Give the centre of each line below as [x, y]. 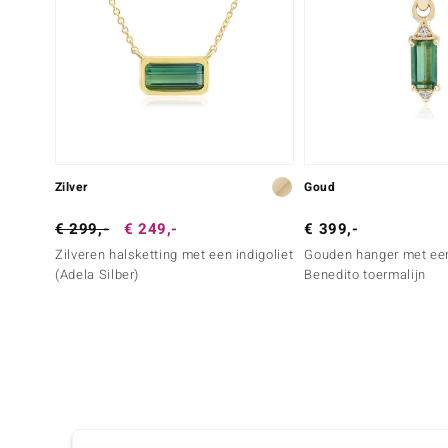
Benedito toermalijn [365, 275]
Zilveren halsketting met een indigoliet [174, 255]
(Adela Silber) [97, 275]
